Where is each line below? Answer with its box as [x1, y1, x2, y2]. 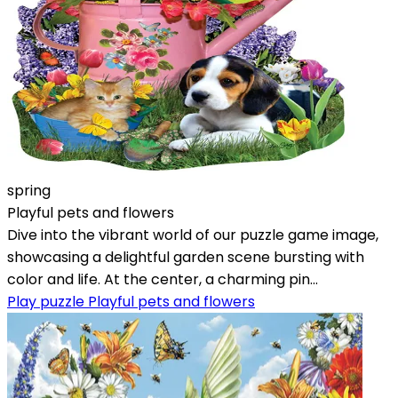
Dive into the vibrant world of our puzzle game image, [7, 224, 378, 245]
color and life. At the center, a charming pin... [7, 268, 318, 290]
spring [7, 179, 51, 201]
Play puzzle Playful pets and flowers [7, 291, 255, 312]
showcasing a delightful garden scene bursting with [7, 246, 364, 267]
